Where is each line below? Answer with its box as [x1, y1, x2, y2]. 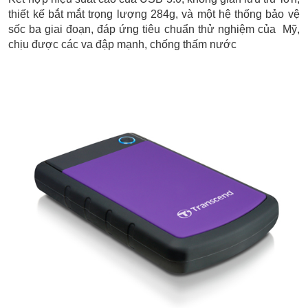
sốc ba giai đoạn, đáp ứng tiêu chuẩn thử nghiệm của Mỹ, [8, 23, 300, 35]
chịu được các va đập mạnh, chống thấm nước [8, 38, 237, 50]
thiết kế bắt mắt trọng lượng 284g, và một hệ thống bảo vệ [8, 8, 300, 20]
